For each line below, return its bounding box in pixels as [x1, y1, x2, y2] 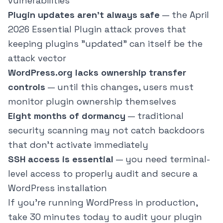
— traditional [125, 110, 184, 122]
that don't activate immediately [8, 139, 148, 151]
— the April [160, 9, 209, 21]
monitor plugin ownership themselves [8, 96, 176, 108]
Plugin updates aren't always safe [8, 9, 160, 21]
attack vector [8, 52, 66, 64]
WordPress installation [8, 182, 107, 194]
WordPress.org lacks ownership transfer [8, 67, 186, 79]
